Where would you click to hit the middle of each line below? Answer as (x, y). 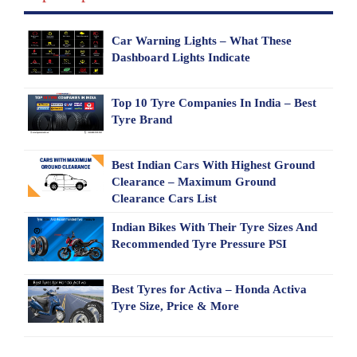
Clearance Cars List (164, 198)
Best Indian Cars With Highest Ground (213, 165)
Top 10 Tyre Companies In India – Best (214, 103)
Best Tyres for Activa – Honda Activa (209, 289)
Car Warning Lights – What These (201, 41)
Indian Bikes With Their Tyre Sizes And (214, 227)
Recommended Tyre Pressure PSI (199, 244)
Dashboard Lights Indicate (180, 57)
